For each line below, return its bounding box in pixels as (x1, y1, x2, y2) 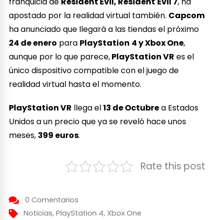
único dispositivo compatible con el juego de (9, 64, 179, 76)
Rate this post (140, 160, 205, 173)
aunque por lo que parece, (9, 51, 110, 62)
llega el (72, 102, 104, 114)
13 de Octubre (103, 102, 160, 114)
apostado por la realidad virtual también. (9, 9, 169, 21)
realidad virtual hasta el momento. (9, 78, 142, 90)
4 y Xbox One (132, 37, 184, 49)
